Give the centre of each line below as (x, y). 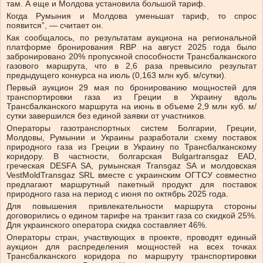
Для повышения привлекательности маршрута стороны (131, 206)
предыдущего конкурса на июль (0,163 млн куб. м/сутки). (117, 75)
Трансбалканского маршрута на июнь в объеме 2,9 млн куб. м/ (131, 107)
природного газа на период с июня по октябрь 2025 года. (117, 194)
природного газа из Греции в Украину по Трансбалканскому (131, 147)
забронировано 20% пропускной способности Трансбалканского (131, 57)
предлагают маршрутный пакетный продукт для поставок (131, 185)
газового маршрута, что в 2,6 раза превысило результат (131, 66)
